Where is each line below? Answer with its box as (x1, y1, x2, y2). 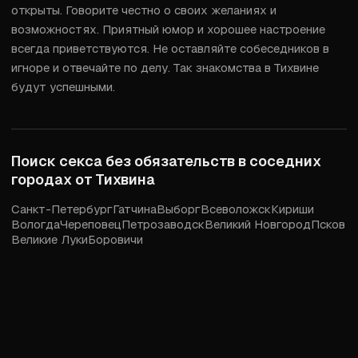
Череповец (60, 217, 121, 232)
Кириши (271, 201, 314, 217)
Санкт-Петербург (11, 201, 113, 217)
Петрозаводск (121, 217, 205, 232)
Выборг (157, 201, 201, 217)
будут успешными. (11, 79, 115, 94)
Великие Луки (11, 232, 88, 247)
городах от (11, 170, 96, 189)
